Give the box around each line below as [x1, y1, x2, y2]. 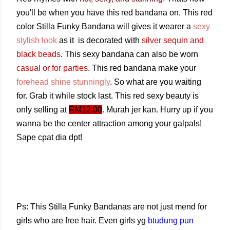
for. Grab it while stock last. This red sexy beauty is [16, 91, 199, 100]
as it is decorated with [57, 36, 142, 45]
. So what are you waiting [110, 78, 201, 86]
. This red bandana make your [88, 64, 196, 72]
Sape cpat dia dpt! [16, 133, 82, 142]
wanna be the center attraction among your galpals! [16, 119, 202, 128]
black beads [16, 50, 61, 59]
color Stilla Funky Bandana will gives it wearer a [16, 22, 193, 31]
